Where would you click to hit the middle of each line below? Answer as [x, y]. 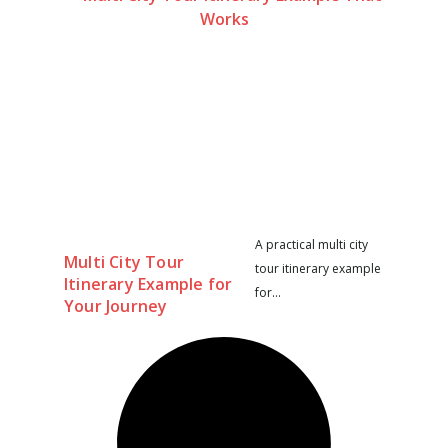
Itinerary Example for [148, 283]
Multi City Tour [124, 261]
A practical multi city [311, 244]
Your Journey [116, 305]
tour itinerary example [317, 268]
